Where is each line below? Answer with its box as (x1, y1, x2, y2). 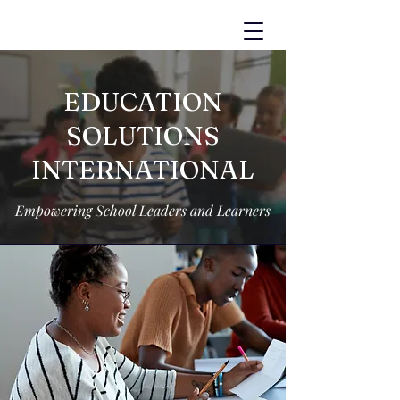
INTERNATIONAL (31, 154, 254, 185)
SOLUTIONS (66, 120, 220, 151)
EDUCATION (63, 86, 222, 117)
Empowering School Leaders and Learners (15, 201, 271, 220)
